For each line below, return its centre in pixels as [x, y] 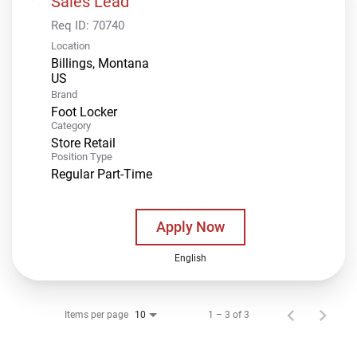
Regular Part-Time [102, 174]
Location [71, 45]
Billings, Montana [100, 63]
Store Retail [83, 143]
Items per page [96, 314]
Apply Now [190, 226]
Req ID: [72, 25]
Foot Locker [84, 112]
